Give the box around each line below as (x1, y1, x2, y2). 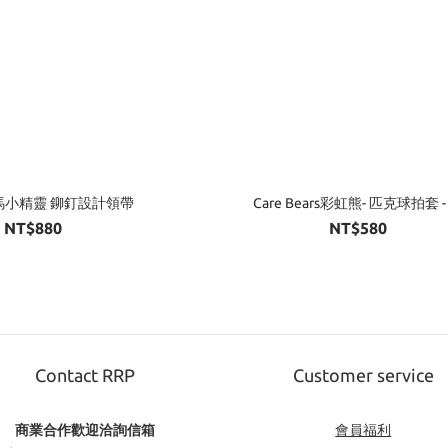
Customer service (292, 364, 434, 385)
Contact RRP (34, 364, 135, 385)
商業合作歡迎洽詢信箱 (14, 421, 155, 438)
